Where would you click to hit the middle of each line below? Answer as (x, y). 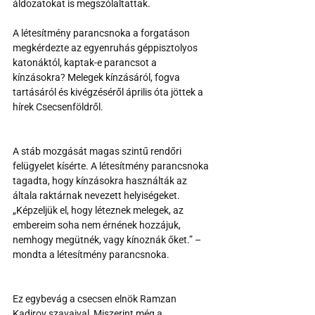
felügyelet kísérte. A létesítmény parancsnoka (112, 166)
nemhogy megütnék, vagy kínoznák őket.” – (108, 239)
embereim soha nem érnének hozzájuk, (98, 225)
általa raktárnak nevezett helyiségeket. (97, 195)
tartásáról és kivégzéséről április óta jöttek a (109, 92)
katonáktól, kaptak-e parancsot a (86, 62)
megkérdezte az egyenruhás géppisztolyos (106, 47)
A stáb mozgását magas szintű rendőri (98, 151)
